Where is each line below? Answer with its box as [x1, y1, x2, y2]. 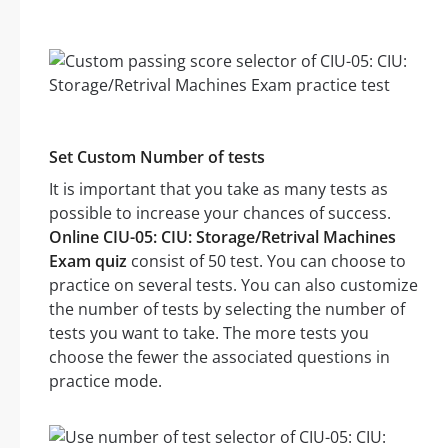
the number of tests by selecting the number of [49, 298, 405, 321]
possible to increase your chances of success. [49, 202, 391, 225]
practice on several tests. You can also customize [49, 274, 418, 297]
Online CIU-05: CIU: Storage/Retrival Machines [49, 226, 396, 249]
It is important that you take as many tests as [49, 178, 388, 201]
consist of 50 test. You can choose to [127, 250, 406, 273]
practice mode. [49, 370, 162, 393]
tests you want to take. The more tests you [49, 322, 369, 345]
